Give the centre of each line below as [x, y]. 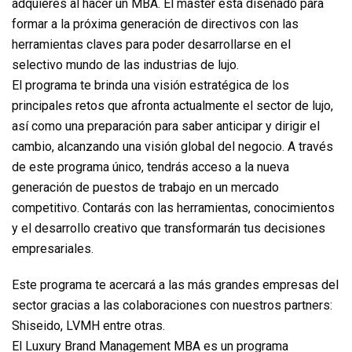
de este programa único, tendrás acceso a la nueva [150, 167]
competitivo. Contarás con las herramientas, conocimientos [173, 208]
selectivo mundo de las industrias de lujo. [125, 65]
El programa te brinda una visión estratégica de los [150, 85]
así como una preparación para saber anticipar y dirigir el [166, 126]
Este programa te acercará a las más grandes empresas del [175, 285]
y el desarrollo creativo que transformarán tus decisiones [169, 228]
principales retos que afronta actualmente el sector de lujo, [172, 106]
